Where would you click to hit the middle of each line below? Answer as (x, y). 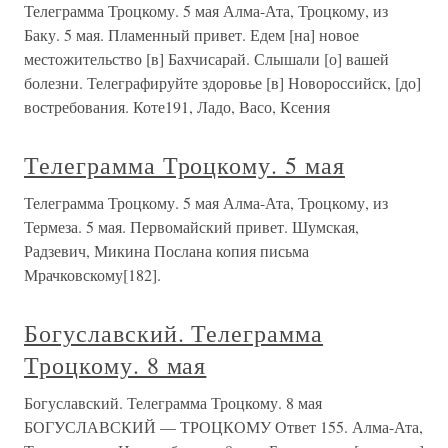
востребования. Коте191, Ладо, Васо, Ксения (177, 106)
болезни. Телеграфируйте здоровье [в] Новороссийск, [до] (222, 82)
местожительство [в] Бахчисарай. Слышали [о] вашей (206, 58)
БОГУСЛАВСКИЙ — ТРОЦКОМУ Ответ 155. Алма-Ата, (223, 426)
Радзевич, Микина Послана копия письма (166, 250)
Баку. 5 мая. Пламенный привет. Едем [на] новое (191, 34)
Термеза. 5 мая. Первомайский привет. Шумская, (191, 226)
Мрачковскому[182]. (92, 274)
